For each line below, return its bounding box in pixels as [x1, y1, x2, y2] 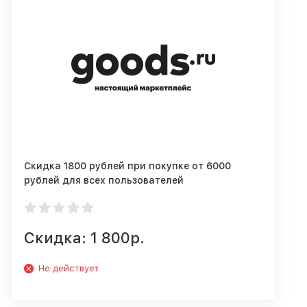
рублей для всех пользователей [24, 175, 184, 186]
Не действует [38, 263, 99, 273]
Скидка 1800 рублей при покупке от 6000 [24, 160, 231, 171]
